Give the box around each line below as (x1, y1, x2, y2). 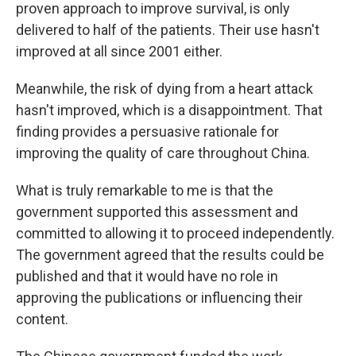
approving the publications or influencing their (16, 289, 303, 306)
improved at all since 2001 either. (16, 43, 222, 60)
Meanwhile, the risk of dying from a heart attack (16, 80, 313, 97)
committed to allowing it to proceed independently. (16, 225, 335, 242)
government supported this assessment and (16, 203, 298, 220)
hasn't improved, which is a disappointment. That (16, 102, 323, 118)
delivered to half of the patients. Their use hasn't (16, 21, 319, 38)
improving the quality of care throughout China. (16, 145, 310, 161)
